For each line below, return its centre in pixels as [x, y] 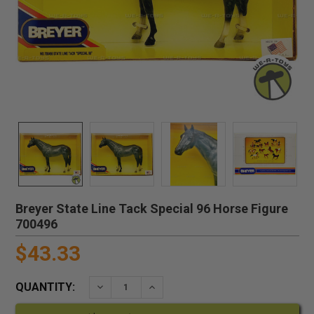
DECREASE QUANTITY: [146, 286]
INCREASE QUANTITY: [197, 286]
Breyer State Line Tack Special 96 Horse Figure [151, 208]
